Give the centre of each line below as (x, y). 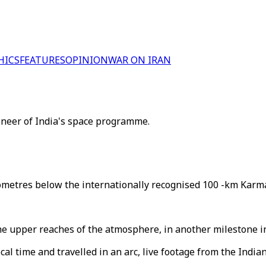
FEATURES (42, 60)
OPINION (87, 60)
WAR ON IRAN (140, 60)
